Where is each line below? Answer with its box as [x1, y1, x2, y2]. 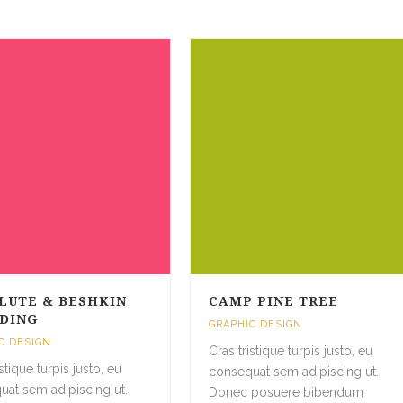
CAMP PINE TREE [208, 293, 338, 309]
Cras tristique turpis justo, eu [208, 343, 372, 358]
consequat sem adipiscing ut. [208, 363, 379, 379]
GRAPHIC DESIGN [208, 318, 302, 330]
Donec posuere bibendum [208, 384, 363, 399]
